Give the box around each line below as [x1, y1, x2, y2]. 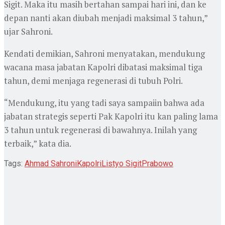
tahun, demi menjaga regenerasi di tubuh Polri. [4, 74, 183, 86]
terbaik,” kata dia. [4, 137, 71, 149]
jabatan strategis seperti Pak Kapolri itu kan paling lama [4, 110, 218, 122]
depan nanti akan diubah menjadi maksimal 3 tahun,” [4, 12, 207, 24]
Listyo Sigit [101, 158, 142, 168]
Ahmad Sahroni [25, 158, 77, 168]
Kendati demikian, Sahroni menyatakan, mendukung [4, 47, 205, 59]
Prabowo [142, 158, 173, 168]
